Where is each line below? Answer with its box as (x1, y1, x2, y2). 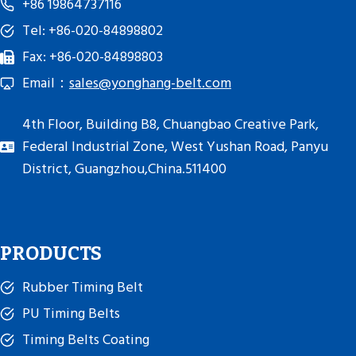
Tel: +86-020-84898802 (22, 19, 163, 42)
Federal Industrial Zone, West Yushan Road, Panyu (22, 135, 328, 158)
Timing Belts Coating (22, 328, 149, 351)
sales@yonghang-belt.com (69, 72, 231, 95)
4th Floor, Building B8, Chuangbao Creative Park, (22, 113, 319, 136)
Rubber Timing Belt (22, 276, 143, 299)
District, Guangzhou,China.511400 (22, 157, 226, 180)
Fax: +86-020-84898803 (22, 45, 163, 68)
